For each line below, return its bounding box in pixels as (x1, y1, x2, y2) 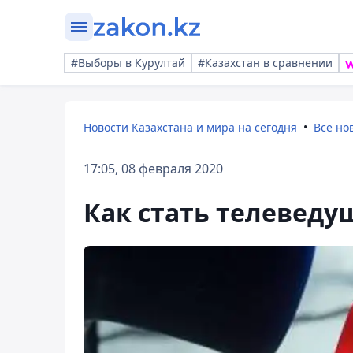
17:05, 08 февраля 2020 (84, 160, 223, 177)
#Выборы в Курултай (71, 55, 185, 70)
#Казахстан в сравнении (198, 55, 333, 70)
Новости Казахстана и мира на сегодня (84, 120, 297, 135)
